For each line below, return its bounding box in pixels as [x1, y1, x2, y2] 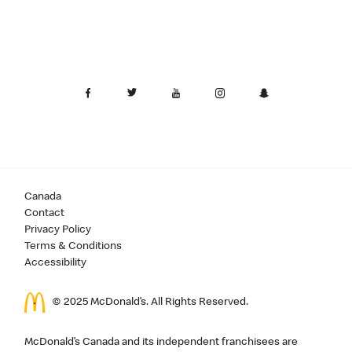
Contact [24, 207, 65, 219]
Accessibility [24, 257, 87, 269]
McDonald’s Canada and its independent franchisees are [24, 337, 299, 349]
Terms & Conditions [24, 240, 123, 252]
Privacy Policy [24, 224, 92, 236]
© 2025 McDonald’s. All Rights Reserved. [52, 296, 249, 308]
